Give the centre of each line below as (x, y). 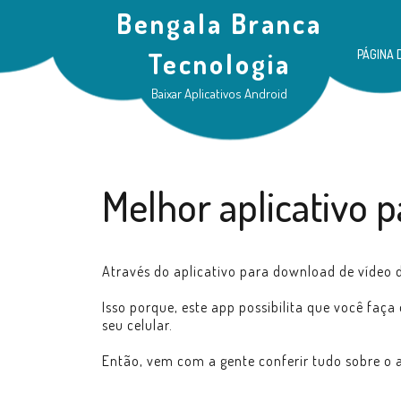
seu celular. (137, 325)
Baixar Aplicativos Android (219, 94)
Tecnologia (219, 64)
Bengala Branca (219, 23)
